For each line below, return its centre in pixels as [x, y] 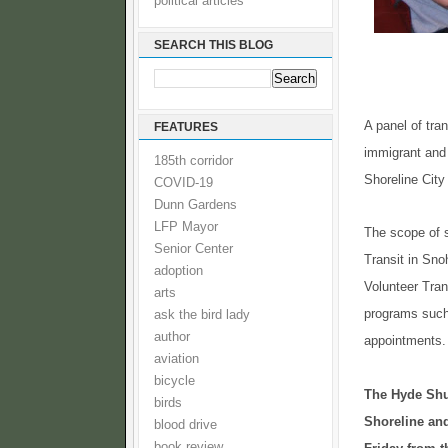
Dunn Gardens [195, 205]
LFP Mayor [186, 227]
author [172, 337]
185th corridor [193, 161]
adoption [178, 271]
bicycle [174, 381]
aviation [176, 359]
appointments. [405, 341]
